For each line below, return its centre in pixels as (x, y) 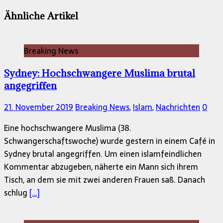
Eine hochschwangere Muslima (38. (68, 128)
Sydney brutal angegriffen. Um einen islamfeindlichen (103, 154)
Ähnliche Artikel (41, 16)
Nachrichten (178, 107)
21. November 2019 (39, 107)
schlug (17, 193)
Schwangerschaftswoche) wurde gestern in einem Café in (110, 141)
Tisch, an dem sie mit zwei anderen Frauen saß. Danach (105, 180)
